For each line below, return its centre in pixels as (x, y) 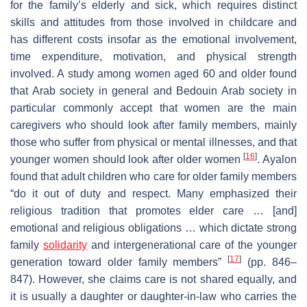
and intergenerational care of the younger (192, 245)
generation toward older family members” (119, 262)
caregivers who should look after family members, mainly (153, 125)
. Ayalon (277, 159)
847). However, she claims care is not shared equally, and (153, 279)
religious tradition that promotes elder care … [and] (153, 210)
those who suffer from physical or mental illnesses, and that (153, 142)
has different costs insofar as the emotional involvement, (153, 39)
